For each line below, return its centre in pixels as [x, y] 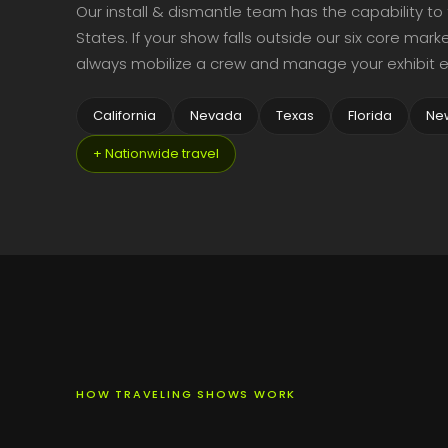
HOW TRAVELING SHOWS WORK [186, 394]
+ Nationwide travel [156, 153]
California [124, 115]
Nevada [216, 115]
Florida [370, 115]
